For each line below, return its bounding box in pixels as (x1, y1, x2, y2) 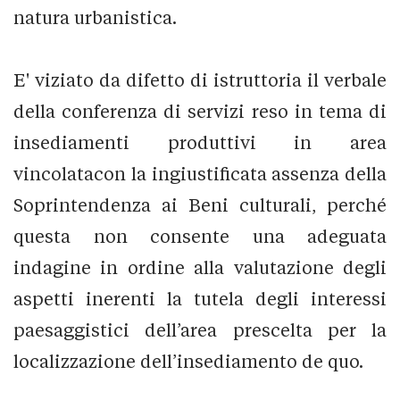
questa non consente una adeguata (13, 225, 387, 246)
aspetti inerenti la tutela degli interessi (13, 287, 387, 309)
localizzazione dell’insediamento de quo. (13, 350, 363, 371)
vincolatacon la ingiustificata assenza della (13, 162, 387, 184)
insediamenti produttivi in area (13, 131, 387, 153)
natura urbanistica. (13, 6, 177, 28)
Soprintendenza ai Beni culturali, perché (13, 194, 387, 215)
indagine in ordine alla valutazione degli (13, 256, 387, 278)
